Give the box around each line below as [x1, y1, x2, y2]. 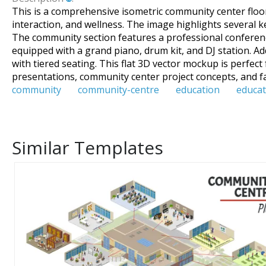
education [176, 83, 220, 96]
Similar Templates [12, 135, 163, 160]
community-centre [78, 83, 159, 96]
